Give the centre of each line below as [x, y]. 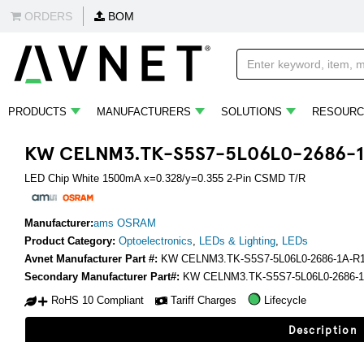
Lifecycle [285, 301]
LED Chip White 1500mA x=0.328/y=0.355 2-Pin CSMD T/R [165, 178]
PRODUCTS [37, 112]
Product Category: [71, 241]
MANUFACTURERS [144, 112]
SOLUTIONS [251, 112]
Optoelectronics [156, 241]
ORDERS [47, 16]
